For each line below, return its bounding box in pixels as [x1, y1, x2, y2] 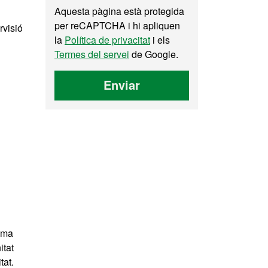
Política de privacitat [65, 33, 150, 47]
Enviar [103, 76, 140, 93]
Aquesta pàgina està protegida [54, 4, 184, 18]
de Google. [129, 47, 178, 61]
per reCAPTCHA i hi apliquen [54, 19, 180, 32]
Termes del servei [54, 47, 129, 61]
